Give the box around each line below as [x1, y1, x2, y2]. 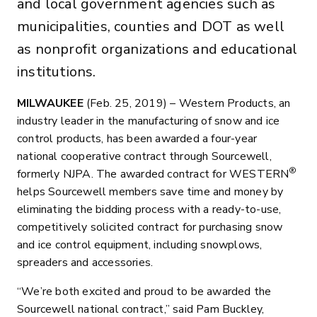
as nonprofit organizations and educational [17, 40, 298, 59]
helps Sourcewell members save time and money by [17, 184, 284, 200]
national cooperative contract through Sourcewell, [17, 149, 272, 164]
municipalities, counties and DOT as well [17, 17, 285, 36]
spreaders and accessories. [17, 255, 154, 270]
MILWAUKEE [17, 96, 83, 111]
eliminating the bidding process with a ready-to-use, [17, 202, 282, 217]
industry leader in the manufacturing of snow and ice [17, 113, 280, 129]
